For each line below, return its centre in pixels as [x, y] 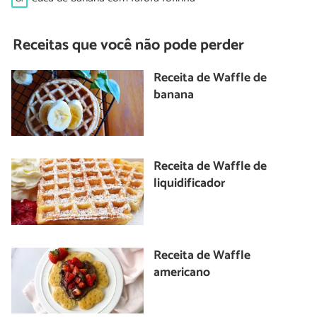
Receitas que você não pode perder [129, 46]
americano [182, 272]
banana [174, 95]
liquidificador [190, 184]
